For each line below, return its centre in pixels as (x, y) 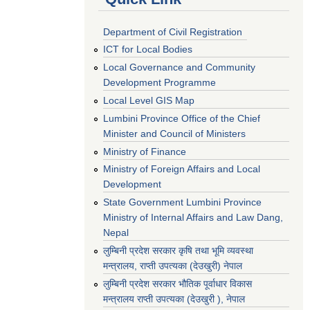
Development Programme (159, 83)
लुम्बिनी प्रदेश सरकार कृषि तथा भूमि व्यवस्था (178, 250)
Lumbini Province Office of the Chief (182, 118)
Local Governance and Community (179, 67)
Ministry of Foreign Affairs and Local (182, 169)
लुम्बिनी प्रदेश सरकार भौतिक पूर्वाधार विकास (177, 283)
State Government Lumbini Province (182, 202)
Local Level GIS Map (149, 100)
